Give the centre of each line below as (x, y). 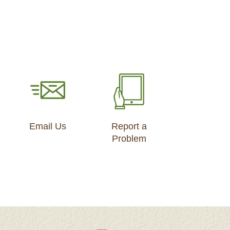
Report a (129, 127)
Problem (129, 139)
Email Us (47, 127)
